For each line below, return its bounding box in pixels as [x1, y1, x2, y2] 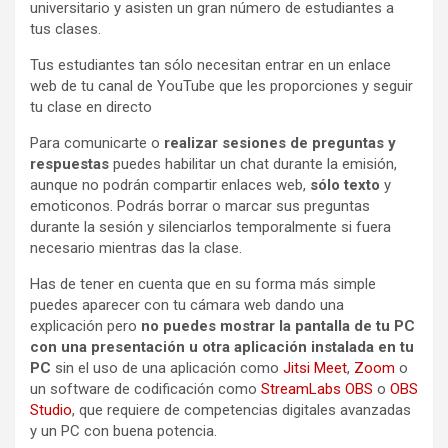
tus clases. [30, 19, 101, 38]
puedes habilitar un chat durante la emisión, [109, 154, 397, 173]
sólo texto [310, 175, 380, 194]
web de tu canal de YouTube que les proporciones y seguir [30, 76, 413, 95]
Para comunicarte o [30, 133, 164, 152]
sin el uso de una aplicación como [51, 358, 283, 377]
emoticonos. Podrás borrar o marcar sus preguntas [30, 196, 370, 215]
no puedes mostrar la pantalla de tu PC [141, 316, 415, 335]
